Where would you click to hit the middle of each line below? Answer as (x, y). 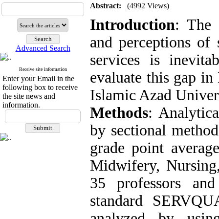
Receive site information (43, 69)
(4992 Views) (148, 6)
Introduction (132, 25)
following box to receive (40, 87)
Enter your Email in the (38, 78)
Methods (119, 113)
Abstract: (106, 6)
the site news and (29, 96)
